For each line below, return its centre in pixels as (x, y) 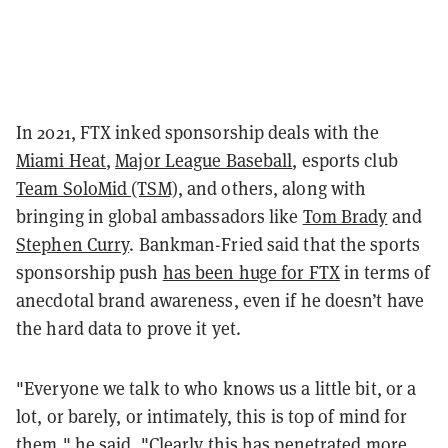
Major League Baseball (204, 160)
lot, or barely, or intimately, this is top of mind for (212, 416)
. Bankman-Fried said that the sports (274, 244)
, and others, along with (272, 188)
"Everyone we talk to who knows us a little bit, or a (216, 388)
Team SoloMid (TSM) (97, 188)
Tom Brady (345, 216)
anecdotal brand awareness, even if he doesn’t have (220, 300)
